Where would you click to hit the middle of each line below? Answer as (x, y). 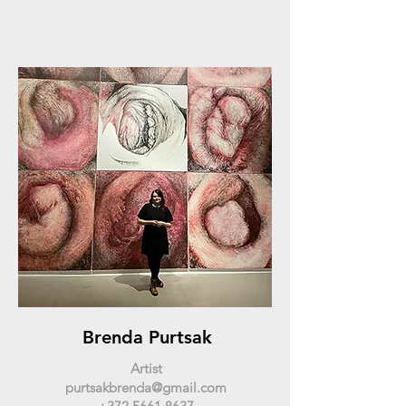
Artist (146, 368)
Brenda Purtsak (147, 337)
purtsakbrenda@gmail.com (146, 387)
